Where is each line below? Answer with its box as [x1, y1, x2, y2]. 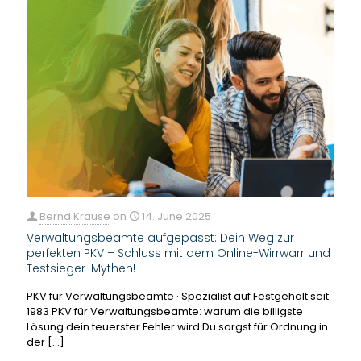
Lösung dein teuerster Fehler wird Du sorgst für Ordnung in [27, 318, 328, 334]
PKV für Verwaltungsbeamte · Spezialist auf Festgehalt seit [27, 288, 329, 304]
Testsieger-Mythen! [27, 259, 135, 276]
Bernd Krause [39, 208, 110, 224]
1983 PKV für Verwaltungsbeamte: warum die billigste [27, 303, 303, 319]
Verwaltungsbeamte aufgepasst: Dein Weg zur [27, 229, 294, 246]
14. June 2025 [142, 208, 211, 224]
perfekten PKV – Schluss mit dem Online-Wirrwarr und [27, 244, 330, 261]
